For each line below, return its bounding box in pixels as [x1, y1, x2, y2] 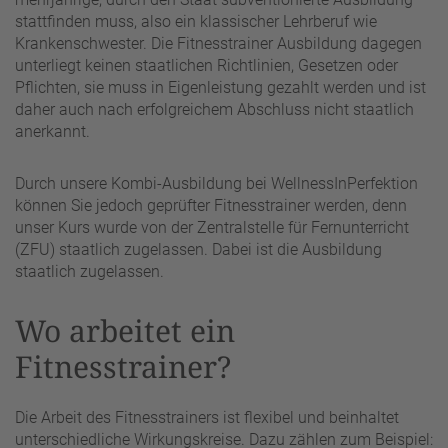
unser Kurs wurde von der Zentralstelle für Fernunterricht [15, 217, 409, 237]
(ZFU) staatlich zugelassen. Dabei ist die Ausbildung [15, 239, 382, 259]
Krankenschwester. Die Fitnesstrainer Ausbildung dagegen [15, 33, 422, 53]
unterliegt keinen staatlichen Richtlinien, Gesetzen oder [15, 55, 398, 75]
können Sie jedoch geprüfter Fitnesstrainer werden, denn [15, 195, 407, 215]
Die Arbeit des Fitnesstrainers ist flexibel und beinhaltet [15, 408, 399, 428]
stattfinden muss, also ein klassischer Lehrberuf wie [15, 11, 377, 31]
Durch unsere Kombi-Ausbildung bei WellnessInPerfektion [15, 173, 418, 193]
